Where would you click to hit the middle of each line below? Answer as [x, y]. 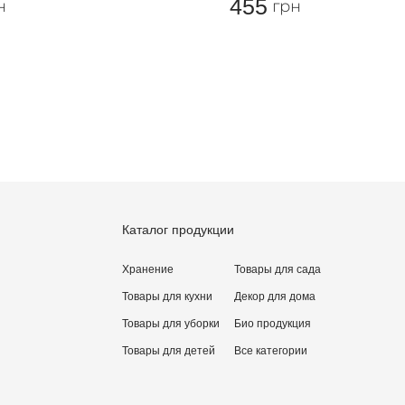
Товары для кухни [167, 297]
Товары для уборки [171, 324]
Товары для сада [278, 269]
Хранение [148, 269]
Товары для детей [169, 351]
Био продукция [273, 324]
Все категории [271, 351]
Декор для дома [275, 297]
